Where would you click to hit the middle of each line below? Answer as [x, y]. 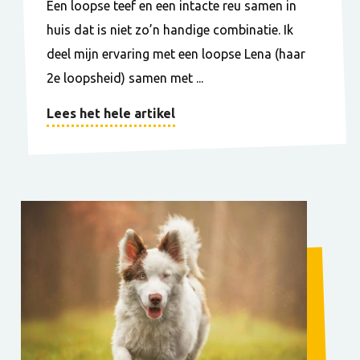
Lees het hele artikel [111, 114]
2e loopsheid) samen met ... [125, 78]
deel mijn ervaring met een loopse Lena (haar [176, 54]
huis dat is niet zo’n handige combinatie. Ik [170, 30]
